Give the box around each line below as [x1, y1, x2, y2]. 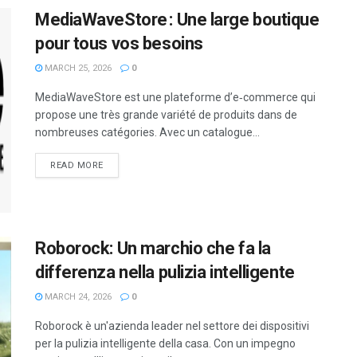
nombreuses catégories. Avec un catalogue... [35, 126, 260, 139]
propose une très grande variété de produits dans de [35, 108, 297, 121]
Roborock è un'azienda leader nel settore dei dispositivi [35, 320, 309, 333]
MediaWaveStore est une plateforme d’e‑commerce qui [35, 91, 316, 104]
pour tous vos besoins [35, 33, 203, 53]
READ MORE [50, 160, 104, 171]
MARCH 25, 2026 [42, 63, 112, 73]
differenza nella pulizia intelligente [35, 262, 295, 283]
